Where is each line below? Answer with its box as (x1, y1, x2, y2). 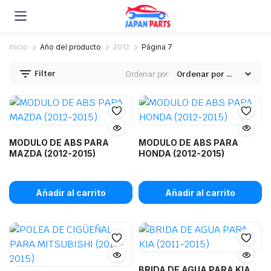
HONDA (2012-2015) (139, 148, 224, 158)
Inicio (9, 42, 28, 51)
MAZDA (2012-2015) (9, 148, 96, 158)
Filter (33, 68, 56, 79)
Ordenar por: (125, 68, 171, 79)
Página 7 (142, 42, 172, 51)
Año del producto (39, 42, 102, 51)
